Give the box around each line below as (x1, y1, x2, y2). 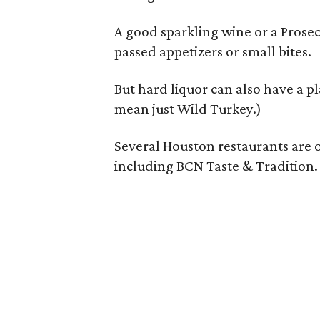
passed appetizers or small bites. (114, 43, 312, 60)
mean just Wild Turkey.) (114, 100, 262, 117)
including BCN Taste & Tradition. (114, 157, 319, 174)
